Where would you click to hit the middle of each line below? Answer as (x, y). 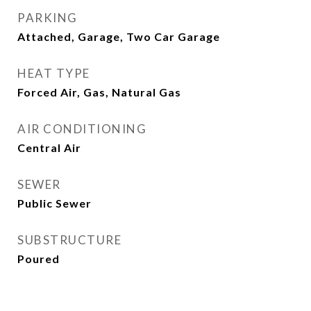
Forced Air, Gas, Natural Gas (99, 92)
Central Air (49, 148)
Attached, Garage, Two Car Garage (119, 36)
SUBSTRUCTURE (69, 240)
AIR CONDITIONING (82, 129)
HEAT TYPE (54, 73)
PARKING (48, 18)
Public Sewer (54, 203)
